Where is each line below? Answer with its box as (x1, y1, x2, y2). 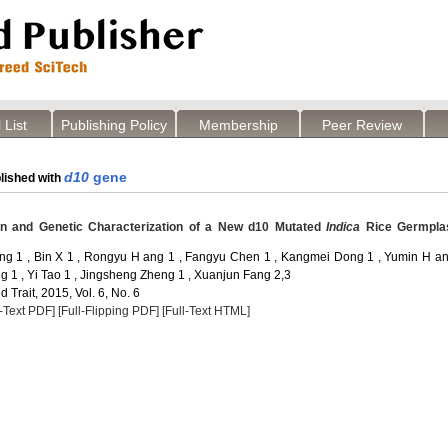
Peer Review (322, 117, 402, 133)
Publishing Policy (61, 117, 167, 133)
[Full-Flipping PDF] (58, 304, 159, 318)
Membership (198, 117, 278, 133)
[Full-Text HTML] (162, 304, 250, 318)
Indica (326, 220, 361, 234)
